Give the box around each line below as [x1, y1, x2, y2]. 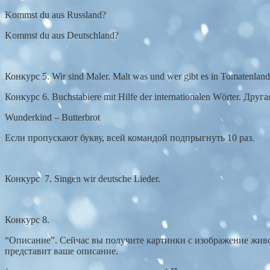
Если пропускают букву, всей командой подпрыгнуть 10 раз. [5, 133, 254, 143]
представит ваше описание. [5, 246, 118, 257]
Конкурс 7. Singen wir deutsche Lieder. [5, 174, 160, 184]
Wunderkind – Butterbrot [5, 112, 100, 123]
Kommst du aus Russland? [5, 10, 106, 20]
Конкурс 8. [5, 215, 49, 225]
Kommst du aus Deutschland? [5, 30, 119, 41]
